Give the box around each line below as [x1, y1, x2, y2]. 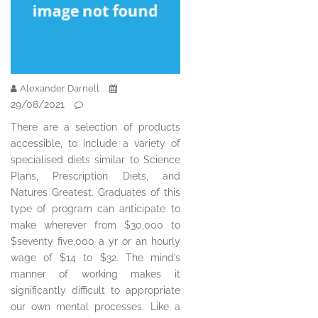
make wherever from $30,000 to [11, 219, 180, 231]
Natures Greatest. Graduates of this [11, 187, 180, 199]
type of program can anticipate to [11, 203, 180, 215]
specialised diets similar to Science [11, 154, 180, 166]
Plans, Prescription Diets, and [11, 170, 180, 182]
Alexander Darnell [20, 83, 99, 94]
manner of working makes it [11, 268, 180, 280]
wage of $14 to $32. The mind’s [11, 252, 180, 264]
